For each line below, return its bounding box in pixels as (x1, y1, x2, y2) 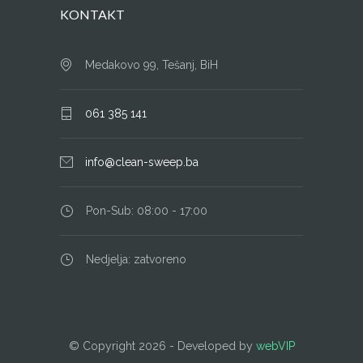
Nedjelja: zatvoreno (86, 253, 186, 267)
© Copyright (68, 340, 139, 353)
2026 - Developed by (138, 340, 256, 353)
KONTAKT (60, 6, 125, 23)
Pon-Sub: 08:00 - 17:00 (86, 204, 207, 218)
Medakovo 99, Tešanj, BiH (85, 58, 218, 72)
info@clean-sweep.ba (85, 156, 199, 169)
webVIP (255, 340, 295, 353)
